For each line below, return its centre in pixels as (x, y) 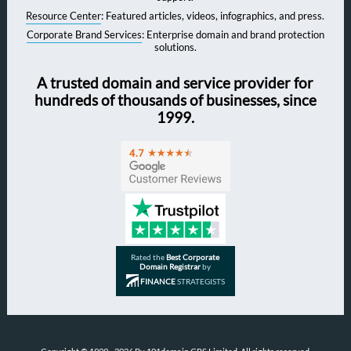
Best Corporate (193, 257)
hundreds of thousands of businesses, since (175, 101)
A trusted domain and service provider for (175, 83)
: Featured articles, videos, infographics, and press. (213, 16)
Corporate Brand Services (84, 35)
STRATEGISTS (200, 281)
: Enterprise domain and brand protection (233, 35)
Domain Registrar (170, 266)
